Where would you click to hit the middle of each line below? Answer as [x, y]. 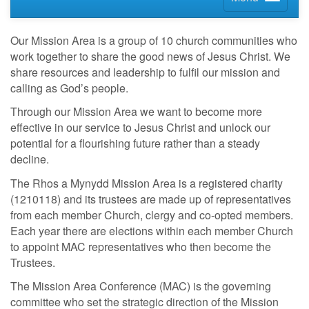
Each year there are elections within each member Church [152, 230]
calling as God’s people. [69, 88]
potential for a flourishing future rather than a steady [135, 143]
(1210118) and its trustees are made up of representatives [151, 199]
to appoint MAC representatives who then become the [141, 246]
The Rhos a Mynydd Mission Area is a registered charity [147, 183]
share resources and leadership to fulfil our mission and [145, 72]
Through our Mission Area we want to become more [136, 112]
